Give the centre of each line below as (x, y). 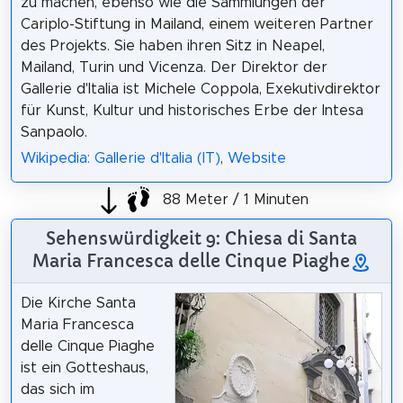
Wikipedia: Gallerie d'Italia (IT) (120, 158)
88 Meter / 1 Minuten (233, 200)
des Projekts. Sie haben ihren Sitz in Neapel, (172, 45)
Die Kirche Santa (78, 303)
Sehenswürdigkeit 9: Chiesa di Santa (201, 238)
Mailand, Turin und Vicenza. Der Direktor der (174, 67)
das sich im (57, 389)
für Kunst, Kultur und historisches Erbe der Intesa (192, 110)
